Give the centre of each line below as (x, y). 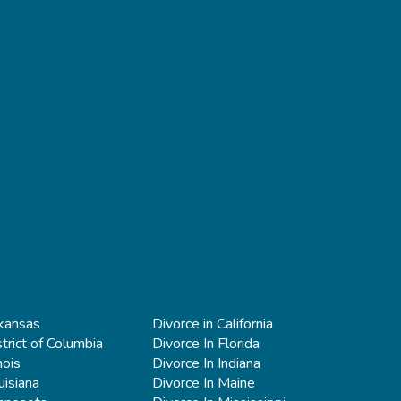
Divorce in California (212, 324)
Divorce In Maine (203, 383)
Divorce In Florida (205, 343)
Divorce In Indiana (206, 363)
